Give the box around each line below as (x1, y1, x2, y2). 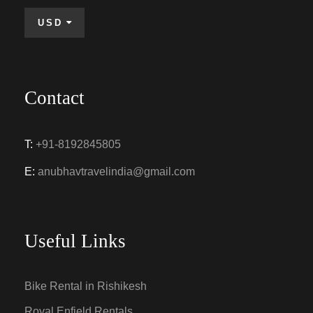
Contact (24, 87, 85, 109)
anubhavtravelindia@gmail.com (38, 166, 195, 178)
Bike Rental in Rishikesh (24, 280, 147, 293)
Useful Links (24, 231, 126, 252)
